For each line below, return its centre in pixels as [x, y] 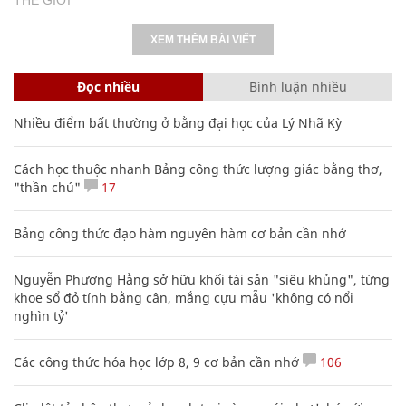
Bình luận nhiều [298, 86]
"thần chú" [47, 187]
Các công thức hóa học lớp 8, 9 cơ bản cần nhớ [156, 362]
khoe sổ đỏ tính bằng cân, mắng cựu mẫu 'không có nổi [184, 297]
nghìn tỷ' [41, 315]
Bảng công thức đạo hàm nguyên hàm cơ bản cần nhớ [180, 233]
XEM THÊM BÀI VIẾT [203, 39]
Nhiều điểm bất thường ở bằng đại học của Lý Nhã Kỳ [178, 122]
